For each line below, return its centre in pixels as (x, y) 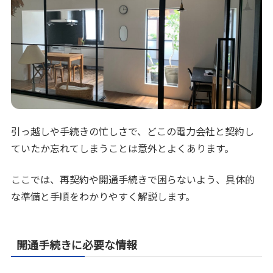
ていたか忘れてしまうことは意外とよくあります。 (123, 148)
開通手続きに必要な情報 (77, 244)
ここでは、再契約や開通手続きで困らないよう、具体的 (133, 179)
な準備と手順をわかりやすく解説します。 (103, 196)
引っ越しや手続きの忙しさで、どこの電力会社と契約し (133, 131)
